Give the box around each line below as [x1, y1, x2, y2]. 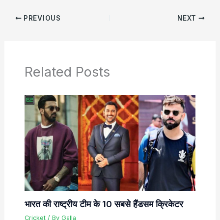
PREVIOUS [22, 14, 61, 22]
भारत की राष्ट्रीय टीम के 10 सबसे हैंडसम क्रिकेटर [24, 198, 183, 209]
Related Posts [24, 63, 110, 80]
